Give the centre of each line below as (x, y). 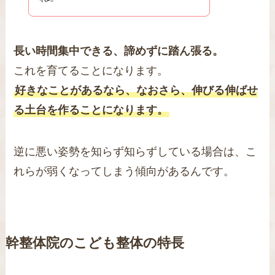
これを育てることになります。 (91, 71)
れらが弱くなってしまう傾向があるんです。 (124, 171)
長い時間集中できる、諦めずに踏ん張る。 (119, 51)
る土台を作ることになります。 (91, 110)
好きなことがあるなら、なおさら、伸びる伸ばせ (137, 91)
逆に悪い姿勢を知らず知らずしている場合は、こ (135, 152)
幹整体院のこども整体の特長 (95, 243)
